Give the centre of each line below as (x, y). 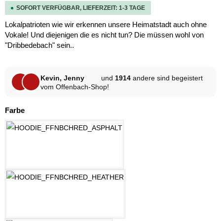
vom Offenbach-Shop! (75, 87)
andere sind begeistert (167, 78)
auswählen (44, 110)
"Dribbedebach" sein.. (39, 45)
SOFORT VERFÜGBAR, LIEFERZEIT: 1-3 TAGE (81, 8)
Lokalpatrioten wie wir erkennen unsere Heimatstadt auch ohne (106, 25)
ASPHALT (79, 150)
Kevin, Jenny (62, 78)
